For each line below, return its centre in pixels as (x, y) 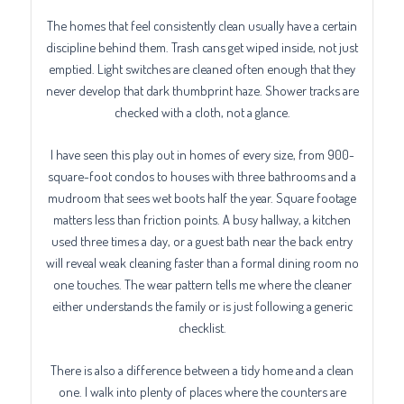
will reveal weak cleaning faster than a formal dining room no (202, 263)
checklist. (202, 328)
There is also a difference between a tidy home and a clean (202, 370)
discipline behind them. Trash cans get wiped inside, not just (202, 46)
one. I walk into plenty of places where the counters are (202, 392)
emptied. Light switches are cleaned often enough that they (202, 68)
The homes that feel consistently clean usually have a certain (202, 25)
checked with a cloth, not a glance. (202, 111)
